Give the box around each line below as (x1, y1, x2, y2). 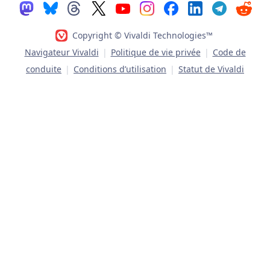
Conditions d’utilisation (74, 63, 166, 75)
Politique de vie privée (110, 46, 201, 58)
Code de (212, 46, 246, 58)
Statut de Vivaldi (178, 63, 244, 75)
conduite (26, 63, 61, 75)
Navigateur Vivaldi (24, 46, 99, 58)
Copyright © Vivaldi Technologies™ (72, 30, 213, 42)
